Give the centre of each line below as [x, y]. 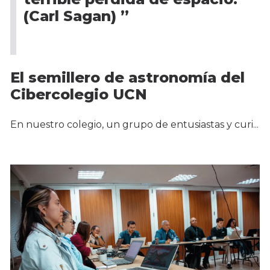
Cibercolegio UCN [79, 95]
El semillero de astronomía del [127, 78]
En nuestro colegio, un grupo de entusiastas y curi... [134, 125]
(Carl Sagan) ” [76, 16]
